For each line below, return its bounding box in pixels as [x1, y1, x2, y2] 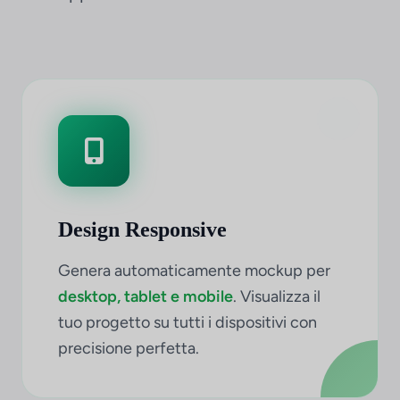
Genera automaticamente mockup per [58, 261, 330, 280]
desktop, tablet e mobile [58, 287, 233, 306]
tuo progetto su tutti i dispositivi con [58, 312, 317, 332]
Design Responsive [58, 218, 227, 241]
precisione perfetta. [58, 338, 199, 358]
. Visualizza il [233, 287, 321, 306]
